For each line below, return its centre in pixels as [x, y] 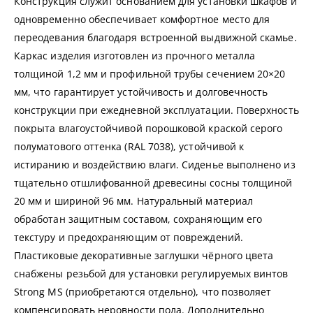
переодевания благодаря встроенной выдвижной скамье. [155, 37]
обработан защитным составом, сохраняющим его [138, 219]
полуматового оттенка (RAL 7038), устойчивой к [129, 146]
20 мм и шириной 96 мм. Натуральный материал [134, 201]
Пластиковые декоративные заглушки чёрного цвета [144, 255]
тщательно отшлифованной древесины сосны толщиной [153, 182]
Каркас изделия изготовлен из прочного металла [135, 55]
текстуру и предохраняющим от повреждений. [129, 237]
